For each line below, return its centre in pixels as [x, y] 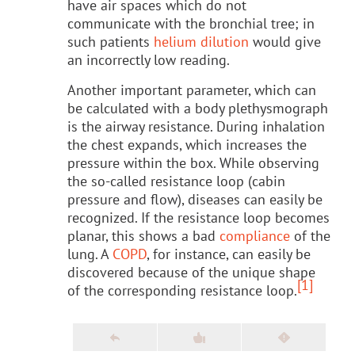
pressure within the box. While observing [193, 162]
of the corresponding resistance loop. [182, 290]
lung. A [90, 254]
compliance [255, 235]
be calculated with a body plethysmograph [198, 108]
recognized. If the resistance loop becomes [198, 217]
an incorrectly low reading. [149, 59]
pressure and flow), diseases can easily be [195, 199]
